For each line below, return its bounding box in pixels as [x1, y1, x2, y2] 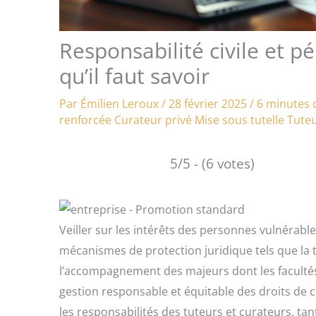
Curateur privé [114, 112, 192, 128]
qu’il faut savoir [59, 61, 209, 91]
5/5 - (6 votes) [170, 154, 255, 174]
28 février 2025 [169, 96, 250, 112]
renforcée [59, 112, 111, 128]
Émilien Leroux [80, 96, 162, 112]
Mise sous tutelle [195, 112, 284, 128]
